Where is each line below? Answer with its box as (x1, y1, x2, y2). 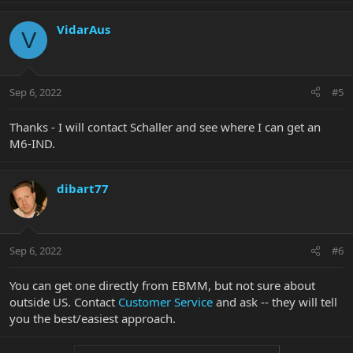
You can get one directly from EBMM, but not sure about (9, 277, 315, 294)
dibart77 (57, 180, 109, 196)
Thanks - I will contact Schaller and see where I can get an (9, 118, 321, 135)
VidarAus (57, 21, 110, 38)
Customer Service (118, 294, 213, 310)
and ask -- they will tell (213, 294, 337, 310)
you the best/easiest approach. (9, 310, 176, 327)
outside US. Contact (9, 294, 118, 310)
